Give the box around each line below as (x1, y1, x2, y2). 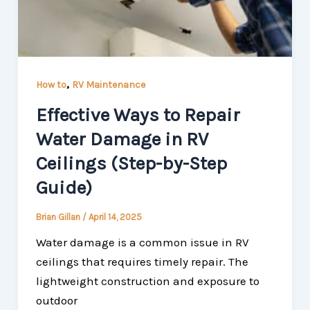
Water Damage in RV (35, 127, 208, 150)
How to (35, 79, 66, 91)
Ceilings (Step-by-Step (35, 152, 227, 174)
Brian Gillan (35, 211, 82, 222)
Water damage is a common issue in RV (35, 235, 249, 249)
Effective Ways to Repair (35, 103, 240, 126)
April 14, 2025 (88, 211, 142, 222)
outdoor (35, 293, 77, 307)
